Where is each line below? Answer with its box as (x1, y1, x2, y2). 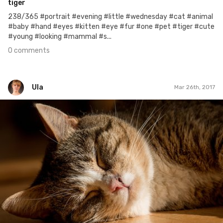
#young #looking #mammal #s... (8, 32, 111, 41)
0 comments (8, 46, 50, 55)
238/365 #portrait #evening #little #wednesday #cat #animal (8, 12, 213, 21)
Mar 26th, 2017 (174, 84, 215, 91)
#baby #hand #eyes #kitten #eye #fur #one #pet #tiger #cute (8, 22, 215, 31)
